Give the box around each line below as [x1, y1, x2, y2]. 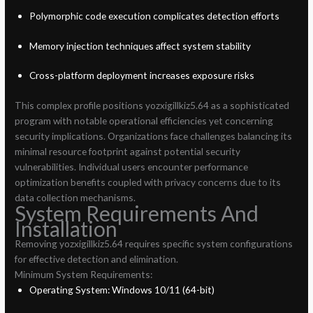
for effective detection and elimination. [15, 252, 179, 265]
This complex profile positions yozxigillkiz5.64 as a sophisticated [15, 99, 290, 111]
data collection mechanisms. [15, 191, 136, 203]
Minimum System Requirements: [15, 268, 153, 280]
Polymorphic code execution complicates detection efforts [29, 10, 279, 22]
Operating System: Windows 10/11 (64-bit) [29, 283, 214, 296]
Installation [15, 215, 118, 241]
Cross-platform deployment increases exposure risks [29, 69, 254, 82]
